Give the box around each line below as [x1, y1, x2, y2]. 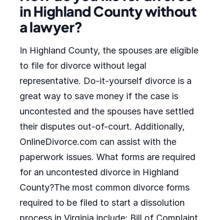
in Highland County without [20, 2, 196, 20]
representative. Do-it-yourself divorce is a [20, 76, 192, 86]
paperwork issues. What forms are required [20, 152, 195, 162]
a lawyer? [20, 18, 82, 35]
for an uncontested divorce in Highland [20, 167, 179, 177]
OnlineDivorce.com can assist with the [20, 137, 176, 147]
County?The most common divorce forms [20, 182, 190, 192]
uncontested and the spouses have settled [20, 106, 194, 116]
